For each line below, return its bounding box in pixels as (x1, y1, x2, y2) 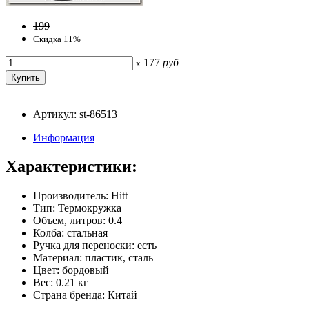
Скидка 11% (33, 33, 81, 44)
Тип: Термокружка (33, 202, 121, 215)
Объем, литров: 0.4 (33, 215, 122, 227)
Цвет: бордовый (33, 264, 109, 277)
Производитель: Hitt (33, 190, 128, 202)
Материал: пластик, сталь (33, 252, 153, 264)
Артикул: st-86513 (33, 108, 117, 120)
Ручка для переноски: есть (33, 239, 157, 252)
